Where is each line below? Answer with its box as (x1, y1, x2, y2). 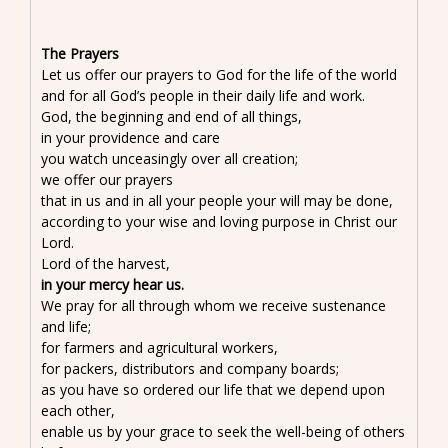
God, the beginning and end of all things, (41, 106, 302, 126)
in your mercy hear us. (41, 274, 184, 294)
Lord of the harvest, (41, 253, 170, 273)
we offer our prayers (41, 169, 173, 189)
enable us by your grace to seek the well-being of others (41, 421, 405, 441)
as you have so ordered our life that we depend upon (41, 379, 385, 399)
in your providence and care (41, 127, 220, 147)
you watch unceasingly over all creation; (41, 148, 298, 168)
